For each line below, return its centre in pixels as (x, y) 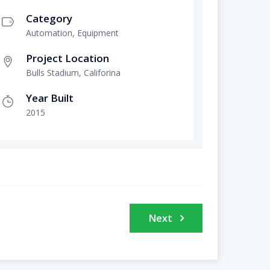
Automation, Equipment (72, 33)
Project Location (67, 58)
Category (49, 19)
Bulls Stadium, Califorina (73, 73)
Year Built (49, 98)
